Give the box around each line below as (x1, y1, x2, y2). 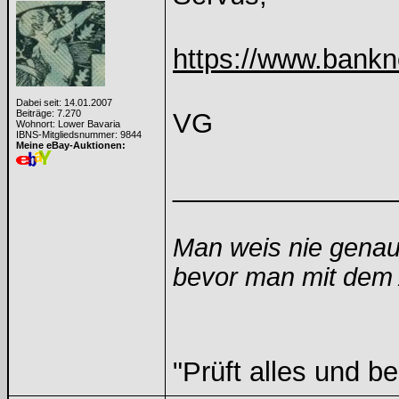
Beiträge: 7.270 (16, 108, 81, 118)
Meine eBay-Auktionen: (16, 140, 126, 151)
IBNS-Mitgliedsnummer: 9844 (16, 129, 142, 140)
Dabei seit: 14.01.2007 (16, 97, 112, 108)
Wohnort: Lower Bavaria (16, 118, 120, 129)
